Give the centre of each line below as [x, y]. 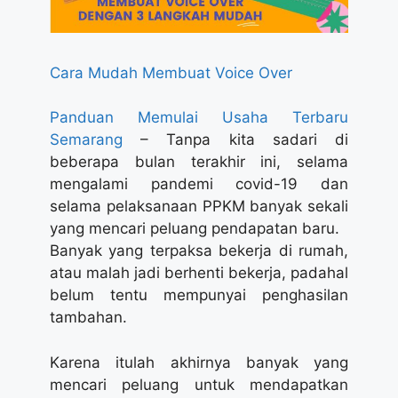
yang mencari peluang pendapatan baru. [195, 229]
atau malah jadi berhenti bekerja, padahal [199, 273]
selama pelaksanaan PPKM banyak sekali [199, 207]
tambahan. [88, 318]
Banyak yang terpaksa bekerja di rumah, [199, 251]
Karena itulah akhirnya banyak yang [199, 362]
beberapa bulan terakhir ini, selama [199, 162]
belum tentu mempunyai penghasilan [199, 295]
